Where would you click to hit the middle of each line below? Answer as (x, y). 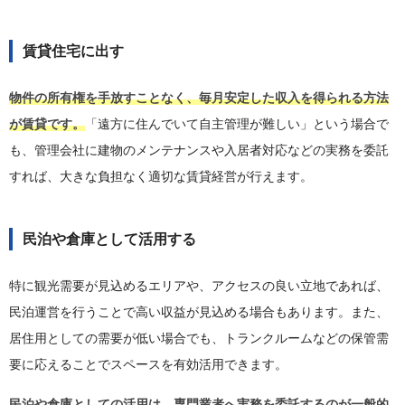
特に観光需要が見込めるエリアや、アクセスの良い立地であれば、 (199, 286)
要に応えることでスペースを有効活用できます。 (148, 365)
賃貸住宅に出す (73, 52)
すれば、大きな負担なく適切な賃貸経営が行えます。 (161, 177)
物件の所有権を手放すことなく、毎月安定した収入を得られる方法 (199, 98)
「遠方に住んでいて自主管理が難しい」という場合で (237, 124)
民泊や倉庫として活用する (109, 240)
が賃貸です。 (47, 124)
